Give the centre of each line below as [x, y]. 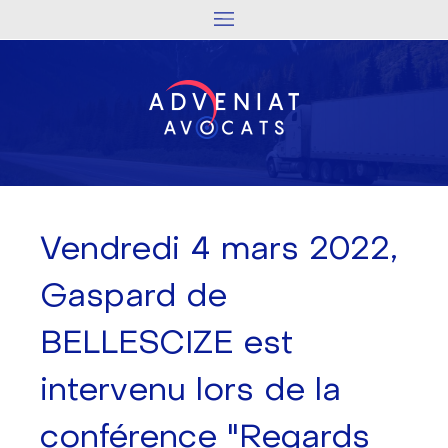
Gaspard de [133, 296]
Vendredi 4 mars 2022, [219, 249]
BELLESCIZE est [166, 343]
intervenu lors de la [190, 390]
